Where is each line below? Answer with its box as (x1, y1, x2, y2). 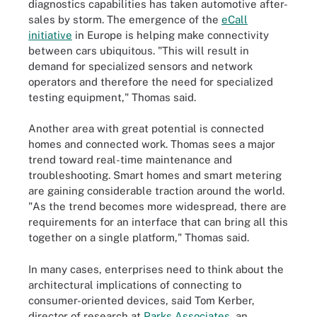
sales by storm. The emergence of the (28, 13, 221, 25)
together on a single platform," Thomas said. (28, 231, 249, 243)
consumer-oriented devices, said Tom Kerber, (28, 294, 255, 306)
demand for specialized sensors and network (28, 59, 253, 72)
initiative (28, 28, 72, 41)
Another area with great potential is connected (28, 122, 264, 134)
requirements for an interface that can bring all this (28, 216, 288, 228)
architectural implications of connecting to (28, 278, 241, 291)
